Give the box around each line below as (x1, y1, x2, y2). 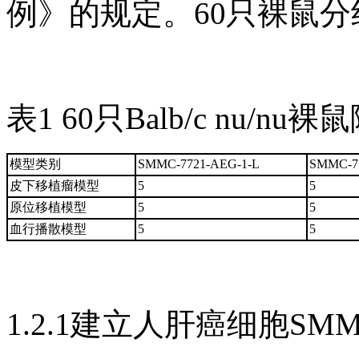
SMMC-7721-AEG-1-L (138, 156, 260, 171)
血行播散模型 (10, 221, 87, 236)
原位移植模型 (10, 200, 87, 214)
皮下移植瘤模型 (10, 178, 99, 192)
